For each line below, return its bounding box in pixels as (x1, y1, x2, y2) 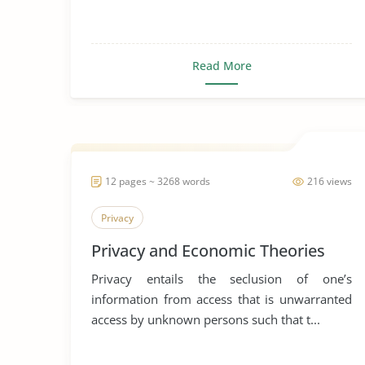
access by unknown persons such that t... (91, 311, 320, 328)
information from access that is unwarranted (91, 291, 352, 307)
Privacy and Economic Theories (91, 240, 325, 262)
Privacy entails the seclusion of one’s (91, 270, 352, 287)
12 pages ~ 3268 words (105, 174, 210, 188)
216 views (307, 174, 352, 188)
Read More (191, 58, 252, 73)
